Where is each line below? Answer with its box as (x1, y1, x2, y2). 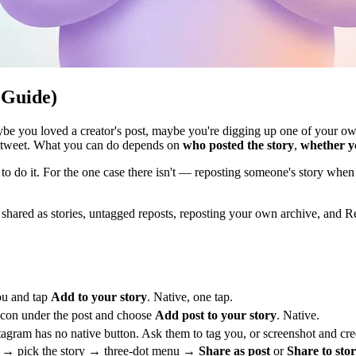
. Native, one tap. (147, 290, 233, 304)
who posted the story (183, 137, 294, 152)
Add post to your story (155, 308, 277, 322)
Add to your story (51, 290, 147, 304)
